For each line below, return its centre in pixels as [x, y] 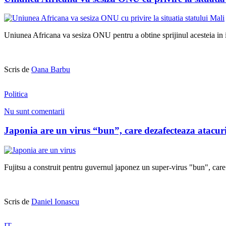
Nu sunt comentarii [34, 111]
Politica [16, 94]
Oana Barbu [51, 70]
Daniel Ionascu [55, 202]
